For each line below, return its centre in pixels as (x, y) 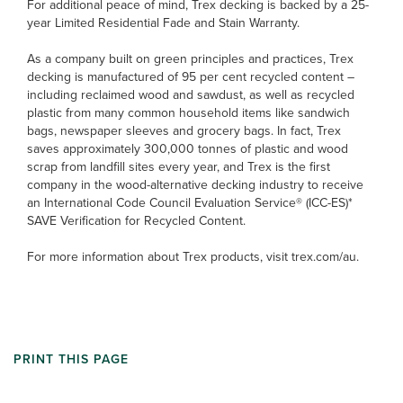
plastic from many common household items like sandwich (188, 113)
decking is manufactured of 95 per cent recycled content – (191, 77)
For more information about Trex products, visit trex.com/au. (193, 257)
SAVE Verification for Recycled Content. (136, 221)
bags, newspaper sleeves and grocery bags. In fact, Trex (184, 131)
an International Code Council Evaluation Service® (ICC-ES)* (190, 203)
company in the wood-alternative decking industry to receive (195, 185)
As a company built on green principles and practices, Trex (190, 59)
